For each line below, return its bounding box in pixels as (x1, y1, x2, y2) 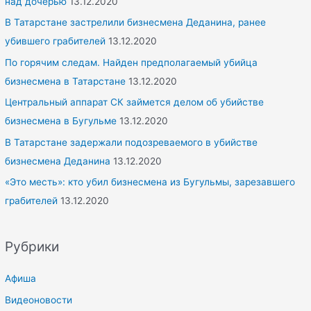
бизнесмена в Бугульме (5, 115, 117, 127)
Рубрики (5, 238, 60, 255)
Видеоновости (5, 294, 73, 305)
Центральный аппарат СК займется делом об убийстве (5, 96, 264, 108)
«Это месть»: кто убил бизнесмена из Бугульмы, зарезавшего (5, 176, 296, 187)
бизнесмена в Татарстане (5, 75, 126, 87)
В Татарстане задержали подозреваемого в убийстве (5, 136, 258, 148)
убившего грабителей (5, 35, 106, 47)
